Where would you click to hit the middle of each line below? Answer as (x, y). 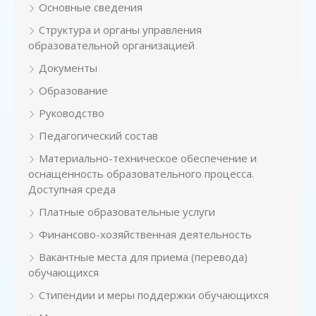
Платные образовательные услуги (127, 212)
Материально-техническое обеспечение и (148, 158)
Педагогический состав (98, 135)
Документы (68, 68)
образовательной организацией (111, 45)
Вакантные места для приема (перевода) (143, 257)
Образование (73, 90)
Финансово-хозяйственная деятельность (145, 234)
